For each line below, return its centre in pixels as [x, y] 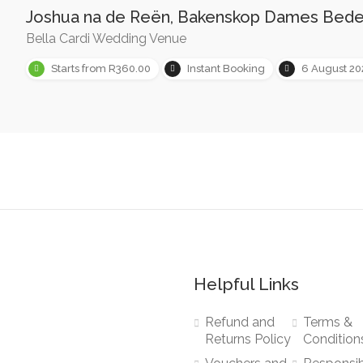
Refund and [240, 322]
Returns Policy [248, 339]
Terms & [328, 322]
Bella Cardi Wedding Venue [106, 38]
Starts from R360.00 [100, 68]
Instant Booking [226, 68]
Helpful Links [246, 284]
